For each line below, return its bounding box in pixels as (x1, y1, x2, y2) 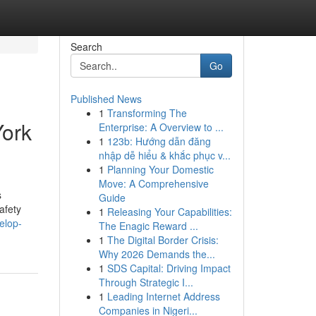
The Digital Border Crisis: (107, 233, 219, 247)
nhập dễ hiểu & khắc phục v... (98, 148, 231, 162)
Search (70, 39, 102, 54)
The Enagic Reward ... (98, 219, 198, 233)
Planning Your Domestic (107, 162, 214, 176)
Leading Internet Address (107, 289, 220, 303)
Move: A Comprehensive (98, 176, 209, 190)
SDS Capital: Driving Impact (107, 261, 231, 275)
